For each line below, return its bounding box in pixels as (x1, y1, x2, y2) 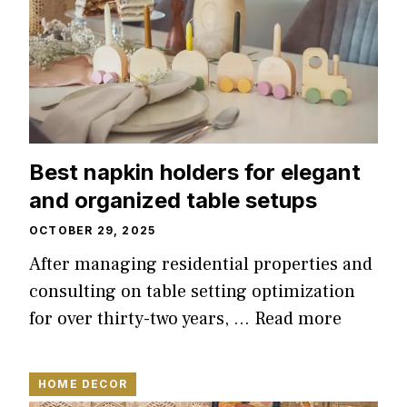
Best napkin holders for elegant (29, 158, 361, 185)
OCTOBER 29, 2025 (29, 223, 156, 237)
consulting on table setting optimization (29, 279, 355, 303)
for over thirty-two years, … (29, 306, 254, 331)
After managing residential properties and (29, 252, 372, 276)
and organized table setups (29, 186, 317, 213)
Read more (254, 306, 342, 331)
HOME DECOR (38, 376, 127, 391)
